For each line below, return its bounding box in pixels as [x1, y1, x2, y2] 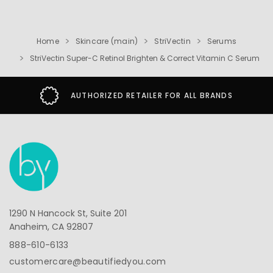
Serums [207, 36, 237, 47]
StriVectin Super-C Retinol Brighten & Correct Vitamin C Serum [30, 53, 260, 64]
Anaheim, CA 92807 [9, 221, 93, 233]
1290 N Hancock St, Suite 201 [9, 207, 127, 219]
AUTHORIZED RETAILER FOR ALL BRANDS [71, 90, 233, 101]
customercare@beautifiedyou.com [9, 255, 166, 268]
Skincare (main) [75, 36, 138, 47]
